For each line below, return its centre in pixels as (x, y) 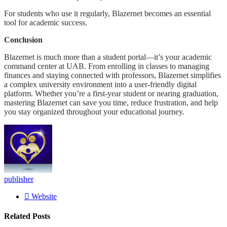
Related (18, 216)
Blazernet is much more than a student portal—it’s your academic (108, 57)
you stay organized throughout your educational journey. (94, 111)
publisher (19, 179)
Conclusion (23, 40)
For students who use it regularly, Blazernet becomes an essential (107, 13)
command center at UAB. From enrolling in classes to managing (107, 66)
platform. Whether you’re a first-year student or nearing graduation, (111, 93)
